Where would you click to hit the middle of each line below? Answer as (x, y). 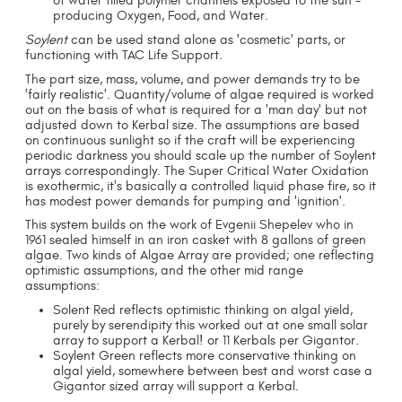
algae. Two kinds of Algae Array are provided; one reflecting (200, 256)
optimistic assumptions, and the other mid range (165, 271)
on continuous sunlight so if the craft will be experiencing (191, 140)
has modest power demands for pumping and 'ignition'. (186, 201)
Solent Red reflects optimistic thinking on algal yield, (202, 310)
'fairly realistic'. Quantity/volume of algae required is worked (200, 94)
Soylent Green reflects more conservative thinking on (204, 355)
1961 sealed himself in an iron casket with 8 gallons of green (196, 240)
